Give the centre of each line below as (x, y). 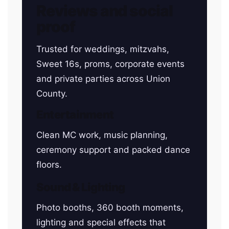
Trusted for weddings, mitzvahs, (103, 49)
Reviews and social (105, 11)
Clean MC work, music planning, (102, 135)
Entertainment (75, 114)
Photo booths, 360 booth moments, (110, 208)
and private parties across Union (103, 79)
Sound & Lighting (81, 187)
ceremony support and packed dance (113, 150)
